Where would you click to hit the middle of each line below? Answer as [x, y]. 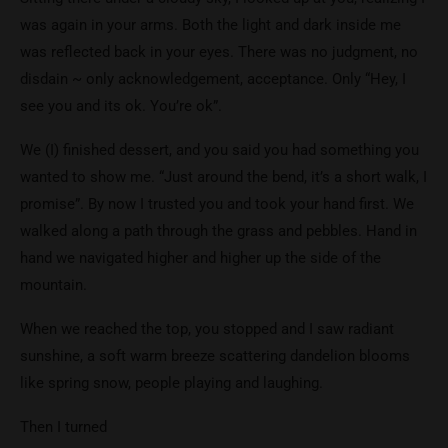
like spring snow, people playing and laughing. [171, 382]
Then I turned [63, 426]
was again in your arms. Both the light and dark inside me [210, 24]
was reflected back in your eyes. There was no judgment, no [219, 51]
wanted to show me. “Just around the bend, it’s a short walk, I [223, 176]
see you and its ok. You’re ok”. [121, 105]
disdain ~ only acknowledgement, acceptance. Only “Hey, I [213, 78]
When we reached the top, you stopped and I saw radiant [207, 328]
